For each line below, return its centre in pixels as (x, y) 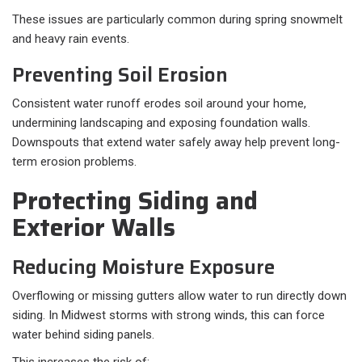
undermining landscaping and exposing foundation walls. (161, 123)
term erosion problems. (74, 162)
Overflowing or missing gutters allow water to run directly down (179, 296)
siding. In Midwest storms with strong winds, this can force (168, 316)
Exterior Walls (94, 228)
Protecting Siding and (135, 201)
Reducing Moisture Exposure (143, 268)
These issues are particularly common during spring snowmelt (177, 20)
